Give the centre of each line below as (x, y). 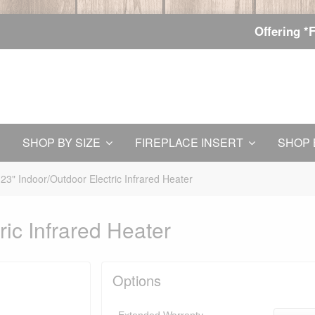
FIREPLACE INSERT (189, 142)
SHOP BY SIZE (62, 142)
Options (137, 281)
